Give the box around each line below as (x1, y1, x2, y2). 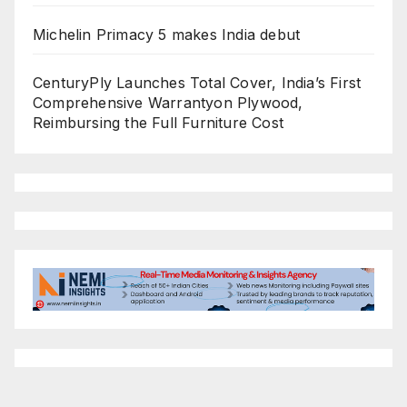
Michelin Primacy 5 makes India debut (33, 25, 301, 45)
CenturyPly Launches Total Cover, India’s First (33, 74, 362, 93)
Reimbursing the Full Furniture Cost (33, 114, 283, 133)
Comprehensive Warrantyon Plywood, (33, 94, 303, 113)
